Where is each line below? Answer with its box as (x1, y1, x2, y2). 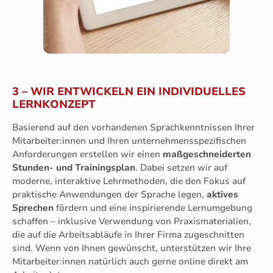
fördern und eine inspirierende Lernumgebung (54, 202, 252, 214)
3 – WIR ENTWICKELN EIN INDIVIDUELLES (12, 84, 246, 99)
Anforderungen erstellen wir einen (12, 148, 163, 160)
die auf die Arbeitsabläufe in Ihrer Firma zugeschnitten (12, 229, 244, 241)
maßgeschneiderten (163, 148, 251, 160)
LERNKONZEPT (12, 97, 96, 112)
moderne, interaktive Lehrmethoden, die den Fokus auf (12, 175, 246, 187)
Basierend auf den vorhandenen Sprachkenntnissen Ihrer (12, 121, 255, 133)
